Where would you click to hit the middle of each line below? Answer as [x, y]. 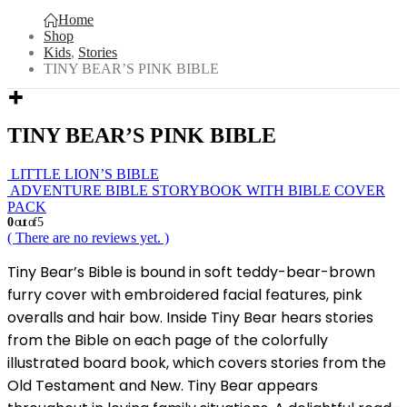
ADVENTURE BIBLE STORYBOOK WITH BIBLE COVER [198, 190]
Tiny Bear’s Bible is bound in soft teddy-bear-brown [191, 272]
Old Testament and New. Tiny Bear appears [163, 385]
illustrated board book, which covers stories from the [197, 362]
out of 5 [27, 222]
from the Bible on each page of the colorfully [168, 340]
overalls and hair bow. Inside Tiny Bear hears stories [190, 317]
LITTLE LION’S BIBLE [85, 174]
